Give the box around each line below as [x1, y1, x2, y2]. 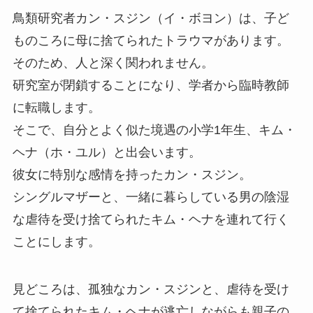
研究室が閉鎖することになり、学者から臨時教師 [12, 78, 289, 92]
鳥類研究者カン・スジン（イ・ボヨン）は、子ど [12, 10, 289, 25]
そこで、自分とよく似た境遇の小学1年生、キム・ [12, 122, 296, 137]
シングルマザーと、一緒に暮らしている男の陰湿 [12, 189, 289, 204]
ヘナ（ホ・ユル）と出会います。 [12, 145, 201, 159]
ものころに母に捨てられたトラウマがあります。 [12, 33, 289, 48]
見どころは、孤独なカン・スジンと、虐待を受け [12, 282, 289, 296]
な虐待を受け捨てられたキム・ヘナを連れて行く [12, 212, 289, 226]
